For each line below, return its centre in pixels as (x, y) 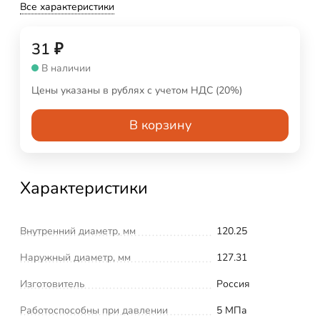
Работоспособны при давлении (94, 310)
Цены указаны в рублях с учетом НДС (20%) (137, 90)
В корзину (160, 125)
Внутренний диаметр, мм (78, 231)
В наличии (66, 68)
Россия (233, 284)
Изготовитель (52, 284)
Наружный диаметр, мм (75, 257)
